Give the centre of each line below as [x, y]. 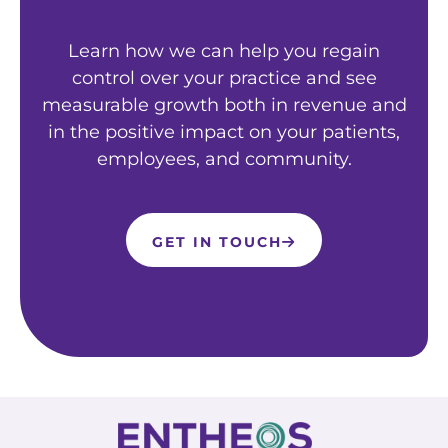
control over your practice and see [224, 78]
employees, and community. [224, 159]
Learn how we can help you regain [224, 51]
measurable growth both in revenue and [224, 105]
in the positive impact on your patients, [224, 132]
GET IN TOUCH [217, 242]
